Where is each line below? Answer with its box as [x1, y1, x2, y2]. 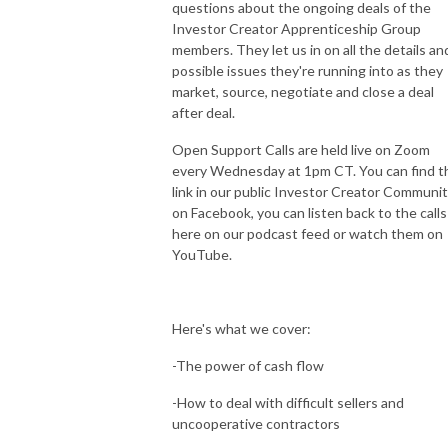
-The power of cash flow [172, 356, 324, 374]
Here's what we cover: [172, 319, 311, 337]
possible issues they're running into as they [172, 61, 443, 79]
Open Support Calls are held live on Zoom [172, 140, 430, 158]
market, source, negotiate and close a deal [172, 82, 434, 100]
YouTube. [172, 245, 232, 263]
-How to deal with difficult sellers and [172, 393, 404, 411]
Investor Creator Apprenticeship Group [172, 19, 421, 37]
